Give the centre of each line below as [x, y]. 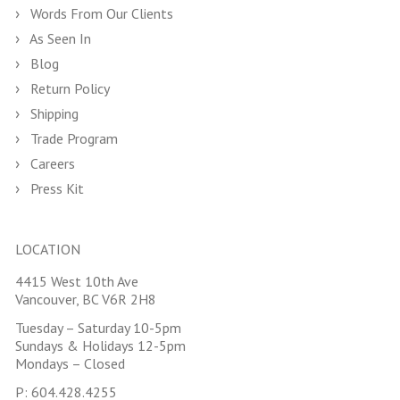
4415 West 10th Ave [77, 281]
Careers [51, 163]
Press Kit [55, 188]
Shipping [53, 113]
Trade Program [72, 138]
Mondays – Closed [70, 363]
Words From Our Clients [100, 13]
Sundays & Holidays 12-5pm [100, 346]
